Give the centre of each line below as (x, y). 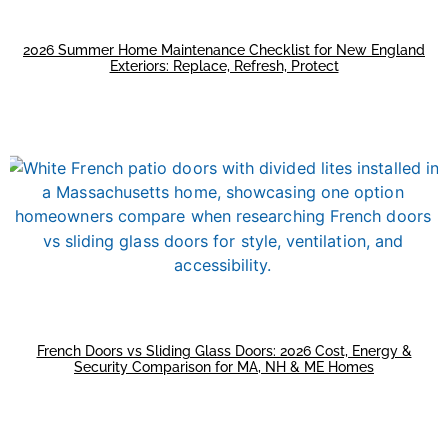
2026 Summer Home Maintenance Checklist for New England (224, 49)
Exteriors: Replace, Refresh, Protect (224, 65)
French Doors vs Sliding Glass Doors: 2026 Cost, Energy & (224, 350)
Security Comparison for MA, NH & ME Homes (224, 366)
